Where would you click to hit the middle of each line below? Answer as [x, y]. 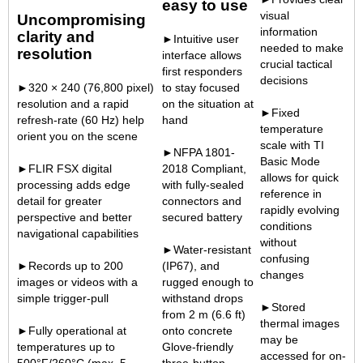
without [278, 242]
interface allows [202, 55]
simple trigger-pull [63, 298]
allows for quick [299, 177]
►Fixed [280, 113]
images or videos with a [77, 282]
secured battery [202, 217]
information [289, 32]
